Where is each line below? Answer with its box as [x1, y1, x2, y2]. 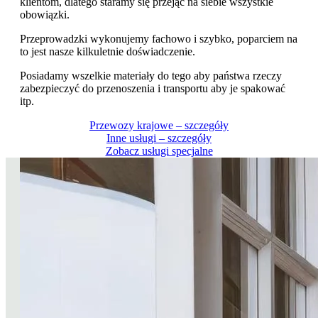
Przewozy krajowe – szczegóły [89, 119, 229, 132]
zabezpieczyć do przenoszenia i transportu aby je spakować [20, 82, 285, 95]
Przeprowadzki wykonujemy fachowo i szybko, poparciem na [20, 33, 297, 45]
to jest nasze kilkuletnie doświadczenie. [20, 45, 195, 58]
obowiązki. [20, 9, 70, 21]
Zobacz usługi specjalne [105, 145, 213, 158]
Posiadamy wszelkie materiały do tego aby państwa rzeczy [20, 70, 282, 82]
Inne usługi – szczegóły [106, 132, 212, 145]
